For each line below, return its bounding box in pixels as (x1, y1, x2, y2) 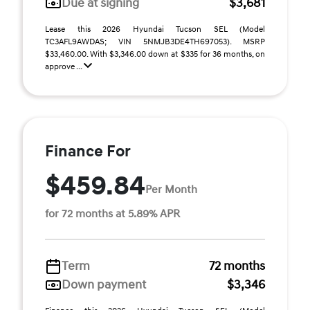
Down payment (62, 277, 146, 293)
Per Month (145, 182, 197, 197)
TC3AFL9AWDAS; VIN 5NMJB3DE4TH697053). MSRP (45, 37, 265, 47)
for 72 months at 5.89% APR (45, 207, 180, 221)
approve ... (45, 62, 84, 72)
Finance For (45, 142, 131, 161)
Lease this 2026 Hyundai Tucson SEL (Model (45, 24, 265, 35)
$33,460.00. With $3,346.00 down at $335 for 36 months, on (45, 49, 265, 60)
